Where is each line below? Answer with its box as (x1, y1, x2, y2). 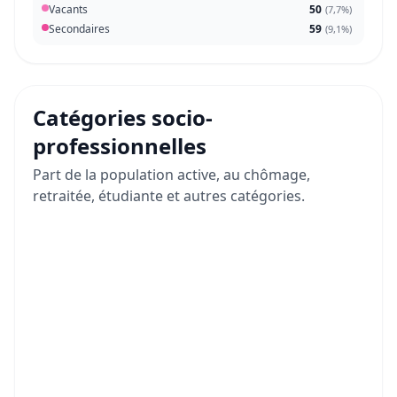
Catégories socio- (33, 103, 213, 133)
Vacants (49, 2, 88, 18)
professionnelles (33, 131, 206, 161)
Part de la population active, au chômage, (33, 165, 310, 185)
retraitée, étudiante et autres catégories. (33, 186, 305, 206)
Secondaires (49, 21, 110, 37)
